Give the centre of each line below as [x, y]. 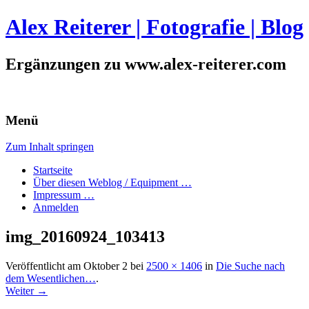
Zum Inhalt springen [50, 147]
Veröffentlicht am [44, 266]
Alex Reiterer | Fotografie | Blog [154, 27]
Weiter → [27, 291]
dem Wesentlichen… [51, 279]
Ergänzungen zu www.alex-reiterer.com [146, 64]
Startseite [53, 170]
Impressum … [64, 195]
